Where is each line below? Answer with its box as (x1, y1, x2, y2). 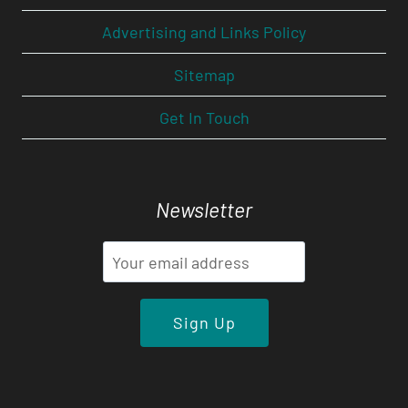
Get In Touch (158, 107, 250, 128)
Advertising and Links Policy (102, 22, 306, 43)
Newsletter (156, 197, 252, 223)
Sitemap (173, 65, 235, 86)
